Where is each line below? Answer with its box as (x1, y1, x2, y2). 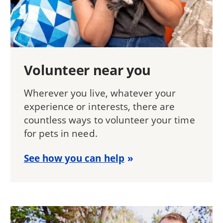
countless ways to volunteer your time (23, 112, 195, 126)
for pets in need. (23, 126, 98, 140)
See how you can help (23, 151, 124, 165)
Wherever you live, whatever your (23, 86, 176, 100)
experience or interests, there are (23, 99, 175, 113)
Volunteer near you (23, 60, 151, 79)
